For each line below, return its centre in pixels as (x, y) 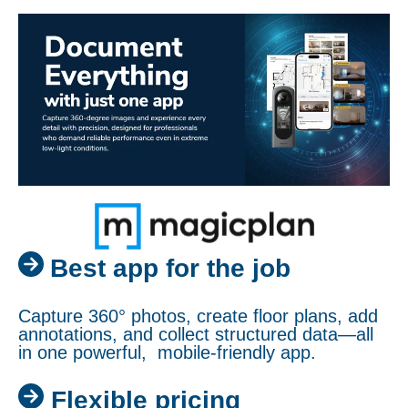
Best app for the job (174, 268)
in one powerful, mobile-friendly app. (167, 353)
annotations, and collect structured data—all (196, 335)
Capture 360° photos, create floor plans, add (198, 316)
